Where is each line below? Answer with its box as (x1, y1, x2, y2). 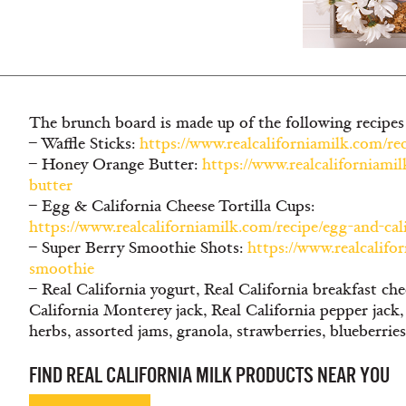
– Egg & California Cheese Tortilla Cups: (29, 196, 314, 217)
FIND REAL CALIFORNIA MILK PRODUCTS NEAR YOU (29, 363, 390, 387)
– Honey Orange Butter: (29, 154, 202, 175)
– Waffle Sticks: (29, 133, 140, 154)
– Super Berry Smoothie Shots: (29, 237, 247, 258)
